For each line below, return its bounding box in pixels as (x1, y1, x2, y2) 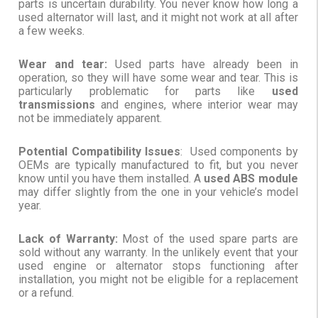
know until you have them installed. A (18, 172, 202, 186)
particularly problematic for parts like (18, 84, 272, 99)
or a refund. (18, 286, 75, 300)
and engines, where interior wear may (101, 98, 298, 112)
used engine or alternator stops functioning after (18, 259, 298, 273)
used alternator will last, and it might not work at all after (18, 11, 298, 25)
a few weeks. (18, 24, 85, 38)
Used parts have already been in (106, 57, 298, 72)
